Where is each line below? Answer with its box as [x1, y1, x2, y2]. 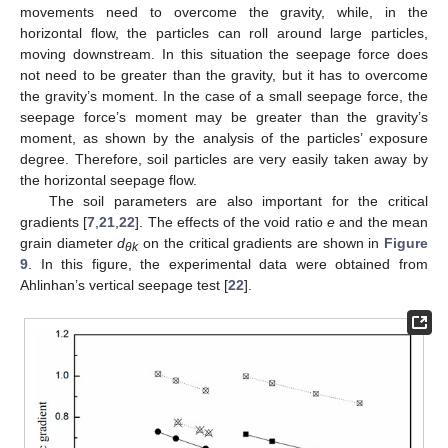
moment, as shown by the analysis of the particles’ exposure [20, 129, 428, 146]
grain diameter [20, 234, 118, 251]
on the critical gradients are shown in [138, 234, 385, 251]
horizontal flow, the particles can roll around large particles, [20, 24, 428, 41]
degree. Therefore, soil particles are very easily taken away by [20, 150, 428, 167]
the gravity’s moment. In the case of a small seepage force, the [20, 87, 428, 104]
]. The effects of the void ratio [135, 213, 327, 230]
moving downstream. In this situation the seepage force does [20, 45, 428, 62]
